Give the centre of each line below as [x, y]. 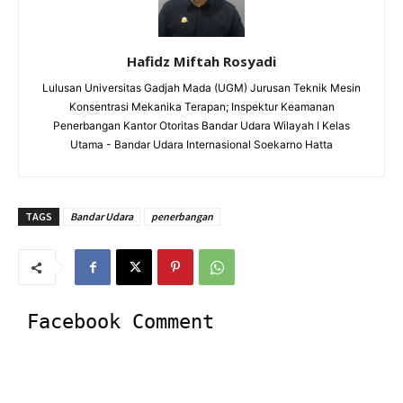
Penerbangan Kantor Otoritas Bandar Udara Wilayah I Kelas [201, 126]
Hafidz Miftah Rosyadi [201, 62]
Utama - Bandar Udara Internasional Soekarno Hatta [201, 145]
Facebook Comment [121, 322]
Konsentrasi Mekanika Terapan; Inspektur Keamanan [201, 107]
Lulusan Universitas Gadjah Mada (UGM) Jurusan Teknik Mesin [201, 88]
